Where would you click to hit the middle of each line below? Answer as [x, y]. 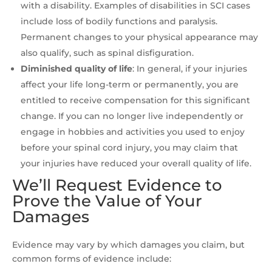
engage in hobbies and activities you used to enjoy [133, 132]
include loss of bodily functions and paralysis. [119, 22]
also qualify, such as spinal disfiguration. [107, 53]
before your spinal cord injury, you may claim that [129, 148]
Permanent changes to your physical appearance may [139, 37]
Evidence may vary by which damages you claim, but [128, 245]
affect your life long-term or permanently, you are [130, 85]
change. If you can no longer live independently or [132, 116]
